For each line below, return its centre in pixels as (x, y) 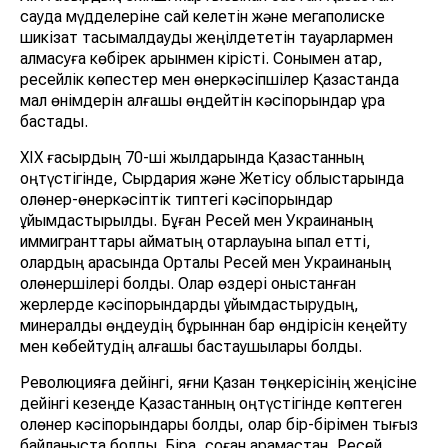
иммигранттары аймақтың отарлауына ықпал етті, (195, 242)
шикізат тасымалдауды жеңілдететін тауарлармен (206, 38)
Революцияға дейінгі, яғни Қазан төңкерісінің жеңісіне (218, 383)
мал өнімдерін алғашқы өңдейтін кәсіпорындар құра (202, 101)
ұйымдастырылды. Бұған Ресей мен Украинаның (196, 221)
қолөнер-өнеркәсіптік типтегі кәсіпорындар (176, 200)
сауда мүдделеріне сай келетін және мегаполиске (202, 17)
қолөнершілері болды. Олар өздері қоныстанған (188, 284)
